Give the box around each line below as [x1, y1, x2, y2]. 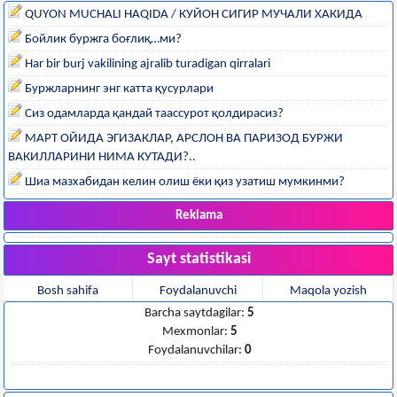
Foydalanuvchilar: [147, 343, 245, 357]
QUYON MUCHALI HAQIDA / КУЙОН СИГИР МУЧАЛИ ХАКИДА [22, 7, 362, 21]
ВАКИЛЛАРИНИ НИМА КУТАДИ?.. [8, 150, 196, 164]
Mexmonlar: [161, 324, 230, 339]
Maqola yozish [289, 284, 367, 298]
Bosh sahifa [37, 284, 98, 298]
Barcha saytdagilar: [144, 306, 247, 320]
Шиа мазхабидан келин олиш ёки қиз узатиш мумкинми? [22, 175, 345, 189]
